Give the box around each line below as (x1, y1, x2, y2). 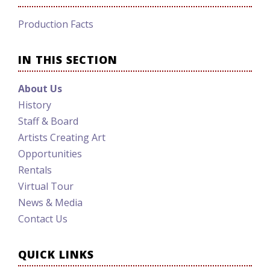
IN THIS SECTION (18, 52, 118, 67)
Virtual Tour (18, 180, 74, 193)
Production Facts (18, 17, 93, 31)
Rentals (18, 163, 52, 177)
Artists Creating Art (18, 131, 105, 144)
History (18, 98, 51, 111)
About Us (18, 82, 62, 95)
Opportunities (18, 147, 82, 160)
